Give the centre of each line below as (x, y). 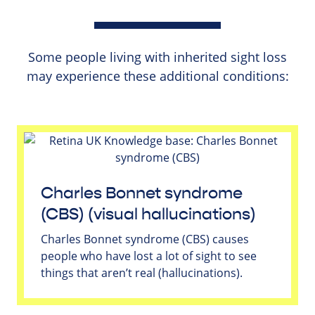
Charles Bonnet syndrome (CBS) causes (145, 239)
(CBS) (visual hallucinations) (148, 214)
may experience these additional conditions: (157, 76)
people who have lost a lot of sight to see (149, 256)
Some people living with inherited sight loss (157, 57)
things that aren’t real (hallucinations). (142, 272)
